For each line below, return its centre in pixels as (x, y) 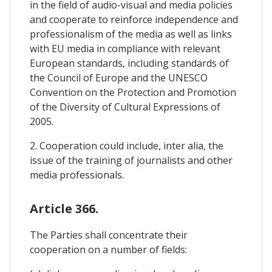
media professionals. (77, 175)
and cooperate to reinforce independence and (134, 20)
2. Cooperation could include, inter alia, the (127, 146)
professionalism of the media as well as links (131, 34)
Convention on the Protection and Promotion (133, 93)
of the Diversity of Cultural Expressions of (125, 107)
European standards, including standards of (129, 63)
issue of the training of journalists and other (131, 161)
